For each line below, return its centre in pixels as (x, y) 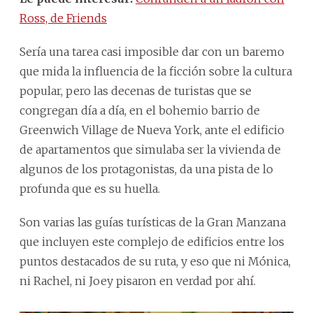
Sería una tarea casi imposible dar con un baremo (152, 52)
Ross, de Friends (63, 19)
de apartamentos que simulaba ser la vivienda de (150, 150)
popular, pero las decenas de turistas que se (136, 91)
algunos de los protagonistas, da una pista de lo (146, 169)
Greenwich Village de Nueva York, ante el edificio (152, 130)
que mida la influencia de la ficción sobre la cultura (156, 72)
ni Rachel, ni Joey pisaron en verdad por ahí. (138, 281)
